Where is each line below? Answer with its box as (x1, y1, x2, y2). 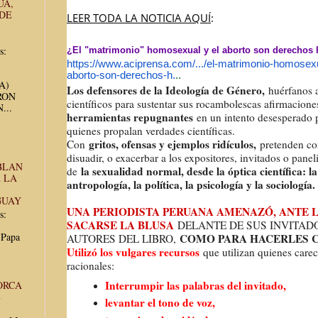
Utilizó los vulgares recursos (67, 243, 203, 260)
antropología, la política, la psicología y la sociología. (67, 176, 315, 192)
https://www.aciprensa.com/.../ (67, 57, 207, 70)
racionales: (67, 258, 114, 273)
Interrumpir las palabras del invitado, (104, 277, 290, 293)
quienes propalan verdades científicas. (67, 123, 238, 138)
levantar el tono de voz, (104, 295, 219, 311)
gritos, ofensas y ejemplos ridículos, (89, 136, 256, 152)
